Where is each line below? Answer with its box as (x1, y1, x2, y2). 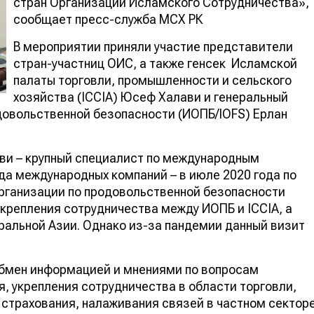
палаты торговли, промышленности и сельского (13, 72, 292, 88)
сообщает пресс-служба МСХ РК (13, 11, 203, 27)
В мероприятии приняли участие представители (13, 39, 293, 54)
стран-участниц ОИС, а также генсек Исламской (13, 55, 297, 71)
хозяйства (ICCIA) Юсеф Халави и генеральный (13, 89, 288, 104)
